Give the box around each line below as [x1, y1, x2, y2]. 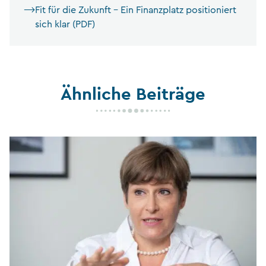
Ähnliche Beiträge [61, 82, 205, 104]
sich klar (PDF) [35, 19, 95, 29]
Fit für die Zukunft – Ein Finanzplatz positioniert [35, 5, 236, 15]
